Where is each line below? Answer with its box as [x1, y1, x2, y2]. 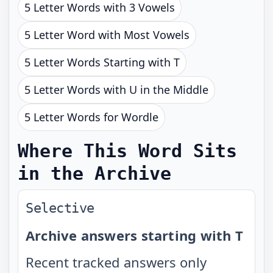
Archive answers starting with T [26, 226, 243, 244]
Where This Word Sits [18, 140, 237, 161]
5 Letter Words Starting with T [24, 55, 180, 69]
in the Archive [18, 163, 171, 184]
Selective [26, 200, 95, 216]
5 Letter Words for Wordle [24, 110, 158, 124]
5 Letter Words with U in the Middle [24, 82, 208, 97]
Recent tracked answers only [26, 253, 207, 271]
